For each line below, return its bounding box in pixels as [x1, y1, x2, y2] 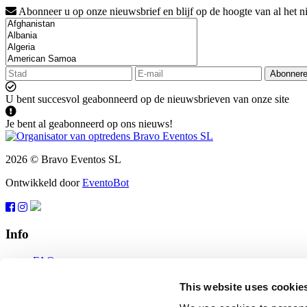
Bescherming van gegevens [33, 291, 151, 304]
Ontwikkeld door [5, 177, 82, 189]
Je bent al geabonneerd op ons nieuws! [5, 118, 173, 130]
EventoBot [82, 177, 129, 189]
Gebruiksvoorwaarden [33, 267, 130, 279]
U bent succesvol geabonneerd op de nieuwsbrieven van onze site [5, 93, 289, 106]
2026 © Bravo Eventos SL [5, 153, 121, 166]
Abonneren [33, 279, 82, 291]
